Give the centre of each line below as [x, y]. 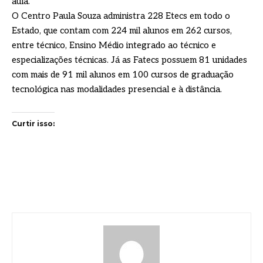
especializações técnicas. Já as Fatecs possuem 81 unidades [129, 60]
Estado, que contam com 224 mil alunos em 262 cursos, [122, 31]
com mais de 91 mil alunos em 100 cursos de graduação [123, 75]
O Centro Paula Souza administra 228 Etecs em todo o [121, 16]
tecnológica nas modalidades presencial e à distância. [117, 90]
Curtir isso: [33, 124]
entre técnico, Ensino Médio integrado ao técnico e [114, 45]
